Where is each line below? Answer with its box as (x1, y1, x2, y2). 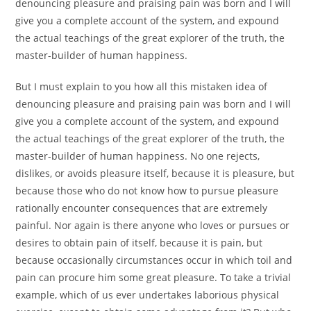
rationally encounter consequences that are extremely (15, 201, 268, 215)
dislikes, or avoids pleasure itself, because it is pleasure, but (15, 167, 295, 180)
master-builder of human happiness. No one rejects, (15, 149, 260, 162)
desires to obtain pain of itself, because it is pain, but (15, 236, 263, 249)
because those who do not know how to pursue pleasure (15, 184, 279, 197)
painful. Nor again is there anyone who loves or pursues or (15, 219, 290, 232)
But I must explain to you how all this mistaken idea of (15, 80, 268, 93)
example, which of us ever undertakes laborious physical (15, 288, 280, 301)
